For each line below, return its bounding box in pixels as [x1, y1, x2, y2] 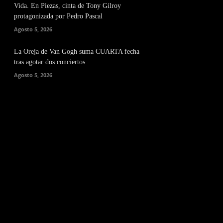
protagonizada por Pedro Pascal [14, 12, 103, 20]
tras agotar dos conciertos [14, 58, 85, 66]
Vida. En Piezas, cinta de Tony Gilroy [14, 2, 121, 9]
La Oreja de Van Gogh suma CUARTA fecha [14, 47, 139, 55]
